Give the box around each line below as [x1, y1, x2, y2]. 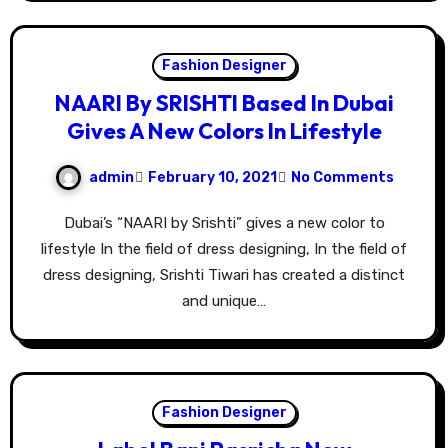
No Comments [290, 168, 394, 186]
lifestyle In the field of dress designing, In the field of [41, 240, 407, 259]
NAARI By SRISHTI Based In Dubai [54, 89, 394, 118]
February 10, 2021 [147, 168, 277, 186]
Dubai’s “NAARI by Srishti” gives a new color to [63, 214, 75, 233]
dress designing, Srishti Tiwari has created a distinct [43, 266, 405, 285]
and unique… [182, 292, 266, 311]
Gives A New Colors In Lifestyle [66, 117, 382, 146]
